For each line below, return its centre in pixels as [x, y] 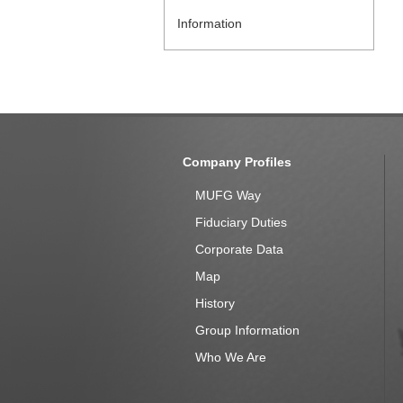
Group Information [247, 330]
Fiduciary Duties [241, 222]
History [215, 303]
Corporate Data [239, 249]
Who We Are [231, 357]
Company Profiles [237, 162]
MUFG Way [228, 195]
